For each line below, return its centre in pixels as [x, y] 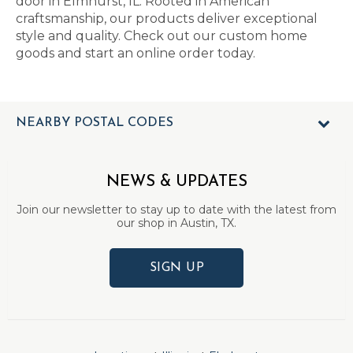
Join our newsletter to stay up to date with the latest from [176, 210]
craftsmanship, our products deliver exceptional [167, 19]
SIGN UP [177, 268]
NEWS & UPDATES [176, 182]
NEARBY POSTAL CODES [95, 123]
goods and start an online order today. [136, 53]
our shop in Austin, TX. [176, 223]
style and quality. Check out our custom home [162, 36]
